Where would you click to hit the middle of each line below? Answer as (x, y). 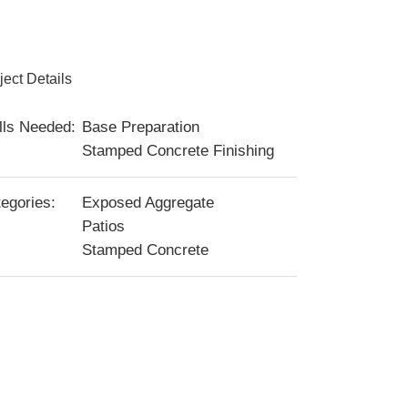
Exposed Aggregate (148, 203)
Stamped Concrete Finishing (178, 151)
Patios (103, 226)
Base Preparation (140, 127)
